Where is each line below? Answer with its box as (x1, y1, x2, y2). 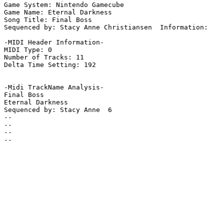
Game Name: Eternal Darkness (4, 8, 112, 16)
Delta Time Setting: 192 (4, 61, 96, 69)
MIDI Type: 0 (4, 46, 52, 54)
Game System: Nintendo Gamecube (4, 1, 124, 9)
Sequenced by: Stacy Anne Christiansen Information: (4, 23, 212, 31)
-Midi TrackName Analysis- (4, 83, 104, 91)
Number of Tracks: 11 (4, 53, 84, 61)
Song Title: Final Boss (4, 16, 92, 24)
